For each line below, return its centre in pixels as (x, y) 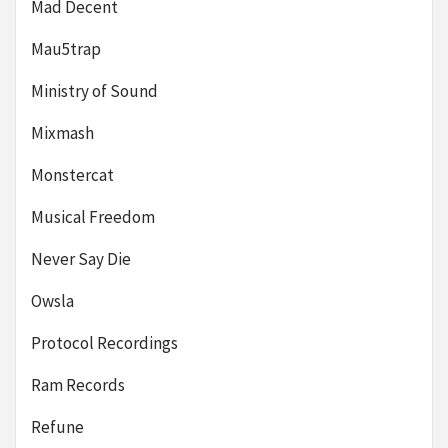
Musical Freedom (93, 217)
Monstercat (72, 175)
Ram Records (78, 385)
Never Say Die (81, 259)
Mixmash (62, 133)
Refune (57, 427)
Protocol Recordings (104, 343)
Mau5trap (66, 49)
